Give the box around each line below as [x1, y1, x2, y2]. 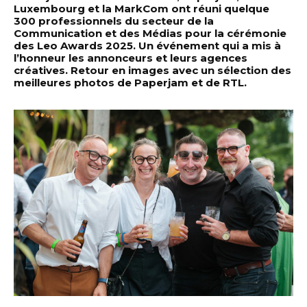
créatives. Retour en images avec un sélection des [14, 63, 291, 77]
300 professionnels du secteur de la [14, 14, 214, 27]
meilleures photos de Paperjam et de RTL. [14, 75, 247, 89]
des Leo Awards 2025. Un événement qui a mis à [14, 38, 281, 52]
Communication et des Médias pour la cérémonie [14, 26, 286, 40]
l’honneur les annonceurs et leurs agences [14, 51, 247, 64]
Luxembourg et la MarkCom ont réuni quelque [14, 1, 269, 15]
